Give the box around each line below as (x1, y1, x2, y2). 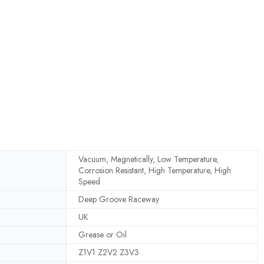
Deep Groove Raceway (78, 193, 159, 205)
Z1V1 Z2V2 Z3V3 (78, 246, 139, 258)
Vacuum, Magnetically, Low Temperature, (78, 153, 219, 165)
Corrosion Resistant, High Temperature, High (78, 164, 231, 176)
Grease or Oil (78, 228, 127, 240)
